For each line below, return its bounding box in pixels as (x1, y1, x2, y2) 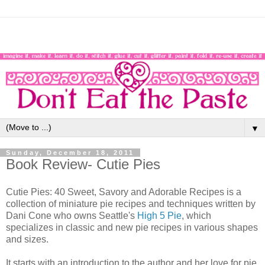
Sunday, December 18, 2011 (6, 148, 134, 156)
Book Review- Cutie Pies (6, 156, 160, 172)
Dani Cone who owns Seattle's (6, 211, 137, 221)
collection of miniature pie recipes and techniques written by (6, 199, 256, 209)
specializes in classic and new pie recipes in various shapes (6, 222, 258, 233)
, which (182, 211, 211, 221)
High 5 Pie (137, 211, 182, 221)
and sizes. (6, 234, 49, 245)
